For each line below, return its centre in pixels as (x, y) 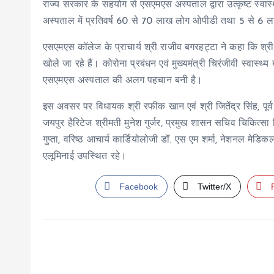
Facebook (138, 187)
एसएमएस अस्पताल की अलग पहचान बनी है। (123, 81)
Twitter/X (215, 187)
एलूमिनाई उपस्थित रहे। (85, 157)
